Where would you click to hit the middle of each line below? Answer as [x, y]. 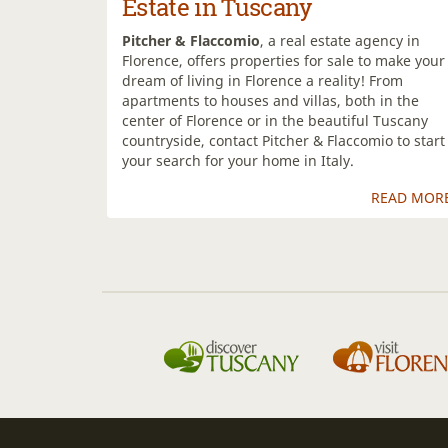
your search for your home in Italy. [238, 160]
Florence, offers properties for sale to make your [283, 60]
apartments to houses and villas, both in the [270, 100]
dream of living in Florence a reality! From [262, 80]
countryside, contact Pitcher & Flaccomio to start [283, 140]
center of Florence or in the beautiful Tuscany [275, 120]
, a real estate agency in [340, 40]
